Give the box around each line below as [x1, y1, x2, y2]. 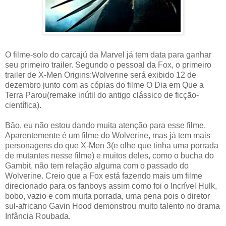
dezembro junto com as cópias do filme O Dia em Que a [5, 81, 204, 90]
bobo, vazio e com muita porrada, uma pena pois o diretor [5, 192, 210, 201]
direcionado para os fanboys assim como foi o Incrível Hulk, [5, 182, 217, 191]
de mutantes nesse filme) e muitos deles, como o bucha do [5, 151, 214, 160]
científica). [5, 101, 41, 110]
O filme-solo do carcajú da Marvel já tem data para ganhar [5, 50, 211, 60]
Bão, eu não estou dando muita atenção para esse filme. [5, 121, 206, 130]
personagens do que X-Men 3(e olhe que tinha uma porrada [5, 141, 218, 150]
